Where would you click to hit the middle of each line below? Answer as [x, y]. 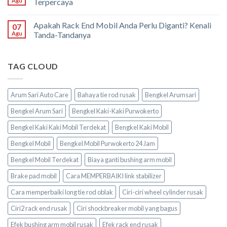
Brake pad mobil [34, 176]
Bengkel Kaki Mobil [142, 127]
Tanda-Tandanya [62, 35]
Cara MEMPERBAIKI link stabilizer [114, 176]
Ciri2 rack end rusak [39, 208]
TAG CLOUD [33, 66]
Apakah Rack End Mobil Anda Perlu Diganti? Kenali [122, 25]
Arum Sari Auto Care [40, 94]
